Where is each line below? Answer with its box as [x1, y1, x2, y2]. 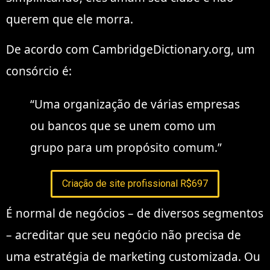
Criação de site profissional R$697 [62, 178, 208, 190]
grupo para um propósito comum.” [30, 140, 222, 156]
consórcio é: [6, 63, 72, 80]
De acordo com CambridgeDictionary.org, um [6, 42, 255, 58]
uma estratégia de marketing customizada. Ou [6, 249, 260, 265]
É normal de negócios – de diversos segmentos [6, 206, 263, 222]
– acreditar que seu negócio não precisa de [6, 227, 241, 243]
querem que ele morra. [6, 11, 133, 27]
